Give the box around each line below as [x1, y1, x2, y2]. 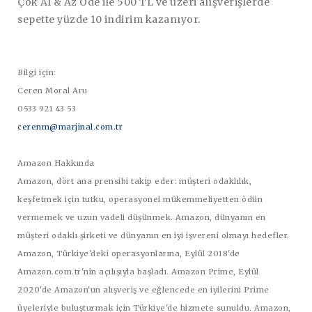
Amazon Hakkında [17, 157, 95, 168]
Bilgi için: [17, 67, 58, 77]
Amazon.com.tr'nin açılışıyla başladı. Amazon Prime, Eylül [17, 266, 259, 276]
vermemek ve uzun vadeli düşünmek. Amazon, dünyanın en [17, 212, 266, 222]
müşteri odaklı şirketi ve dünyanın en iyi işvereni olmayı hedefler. [17, 230, 290, 240]
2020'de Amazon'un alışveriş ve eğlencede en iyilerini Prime [17, 284, 270, 295]
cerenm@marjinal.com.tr [17, 121, 123, 132]
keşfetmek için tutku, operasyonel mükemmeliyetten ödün [17, 194, 263, 204]
